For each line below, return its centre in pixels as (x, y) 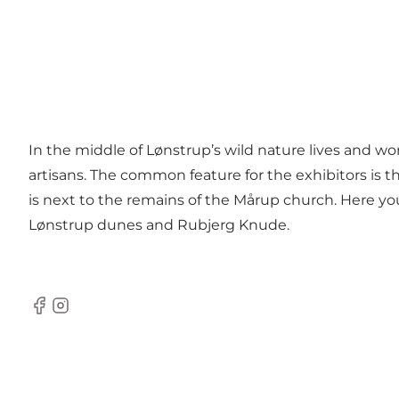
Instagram (85, 314)
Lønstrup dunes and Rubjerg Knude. (159, 225)
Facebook (63, 314)
